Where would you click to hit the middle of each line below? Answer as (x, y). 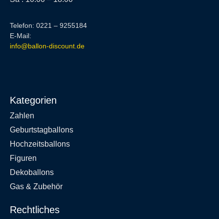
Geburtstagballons (42, 130)
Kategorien (33, 100)
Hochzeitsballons (40, 144)
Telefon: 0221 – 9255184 (48, 26)
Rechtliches (35, 210)
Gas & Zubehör (36, 187)
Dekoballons (32, 173)
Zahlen (22, 116)
